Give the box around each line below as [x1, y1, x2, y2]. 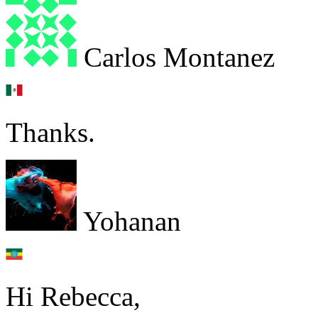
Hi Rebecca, [6, 281, 141, 312]
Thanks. [6, 117, 95, 148]
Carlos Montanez [77, 42, 275, 73]
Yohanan [77, 206, 181, 237]
